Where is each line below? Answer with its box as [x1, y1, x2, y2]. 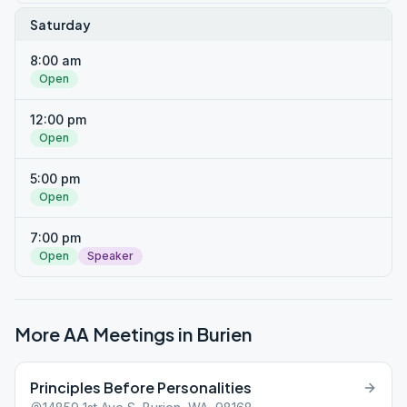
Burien [196, 323, 252, 345]
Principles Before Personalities [30, 378, 252, 397]
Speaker [87, 249, 134, 263]
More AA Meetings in [15, 323, 196, 345]
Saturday [30, 16, 91, 33]
